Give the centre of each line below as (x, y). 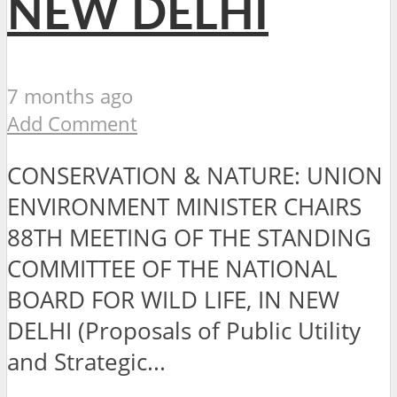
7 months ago (70, 97)
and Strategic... (86, 362)
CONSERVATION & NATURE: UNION (195, 175)
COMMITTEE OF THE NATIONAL (172, 269)
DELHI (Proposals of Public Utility (184, 331)
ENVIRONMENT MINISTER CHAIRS (184, 206)
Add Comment (72, 124)
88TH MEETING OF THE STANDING (189, 237)
